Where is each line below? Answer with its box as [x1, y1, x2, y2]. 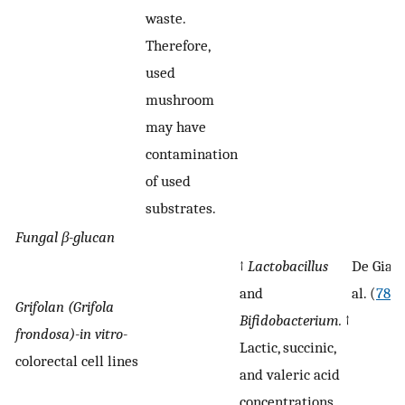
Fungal [15, 228, 58, 247]
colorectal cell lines [15, 352, 138, 371]
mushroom [146, 90, 214, 109]
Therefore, [146, 36, 210, 55]
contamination [146, 145, 238, 164]
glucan [73, 228, 115, 247]
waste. [146, 9, 185, 28]
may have [146, 118, 206, 137]
